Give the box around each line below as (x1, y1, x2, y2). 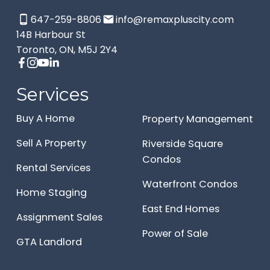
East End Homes (142, 201, 219, 216)
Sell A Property (16, 136, 86, 150)
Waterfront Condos (142, 177, 237, 191)
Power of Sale (142, 226, 208, 240)
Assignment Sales (16, 210, 102, 224)
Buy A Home (16, 111, 75, 125)
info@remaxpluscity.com (115, 12, 234, 27)
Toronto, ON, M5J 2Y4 (16, 42, 118, 57)
